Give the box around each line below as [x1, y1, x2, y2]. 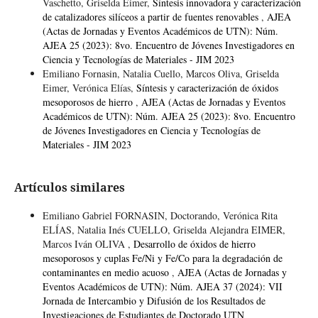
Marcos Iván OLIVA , [42, 236, 133, 251]
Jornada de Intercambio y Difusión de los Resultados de [42, 293, 265, 307]
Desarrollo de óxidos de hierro [133, 236, 256, 251]
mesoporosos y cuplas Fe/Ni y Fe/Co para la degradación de [42, 251, 283, 265]
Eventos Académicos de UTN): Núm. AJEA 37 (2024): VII [42, 279, 283, 293]
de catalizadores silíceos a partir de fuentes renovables [42, 9, 261, 23]
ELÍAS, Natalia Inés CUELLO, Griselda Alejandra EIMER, [42, 222, 285, 236]
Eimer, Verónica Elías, [42, 80, 136, 94]
